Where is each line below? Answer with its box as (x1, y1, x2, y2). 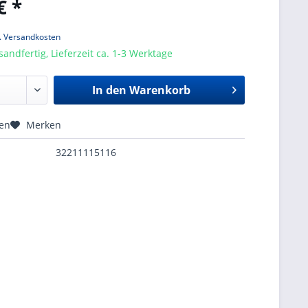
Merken (26, 118, 62, 131)
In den (91, 82, 126, 98)
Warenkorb (129, 82, 190, 98)
